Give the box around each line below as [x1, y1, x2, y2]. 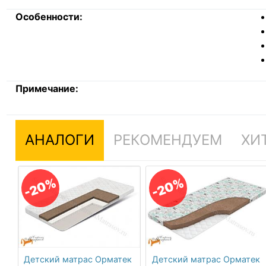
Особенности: [15, 10, 83, 23]
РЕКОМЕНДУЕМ [113, 131, 222, 148]
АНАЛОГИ [24, 131, 94, 148]
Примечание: [15, 82, 78, 94]
